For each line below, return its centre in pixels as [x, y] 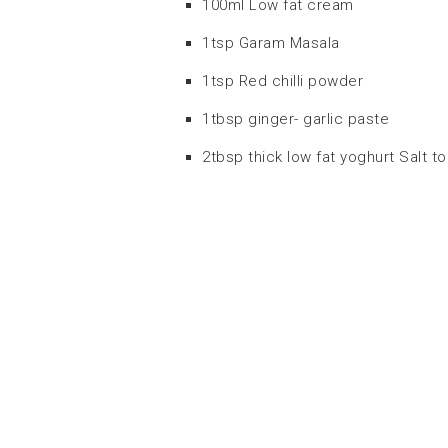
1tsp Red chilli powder [282, 80]
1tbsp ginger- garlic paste [295, 118]
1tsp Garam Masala [271, 42]
